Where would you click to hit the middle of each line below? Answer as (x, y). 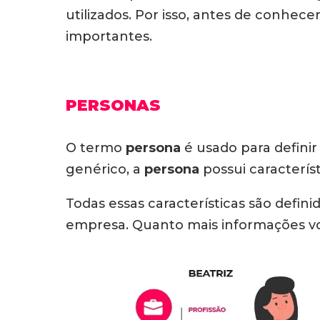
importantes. (111, 36)
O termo (96, 148)
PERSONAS (113, 105)
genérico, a (105, 169)
